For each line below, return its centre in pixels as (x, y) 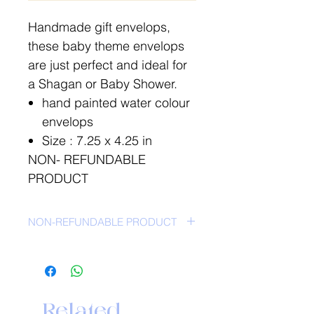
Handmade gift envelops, (99, 27)
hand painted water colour (116, 102)
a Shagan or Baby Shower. (103, 83)
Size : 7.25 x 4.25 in (97, 140)
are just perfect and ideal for (108, 64)
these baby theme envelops (106, 46)
